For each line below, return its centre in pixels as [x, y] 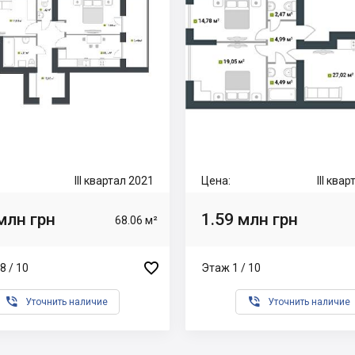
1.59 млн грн [250, 219]
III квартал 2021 [114, 181]
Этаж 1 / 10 [231, 267]
